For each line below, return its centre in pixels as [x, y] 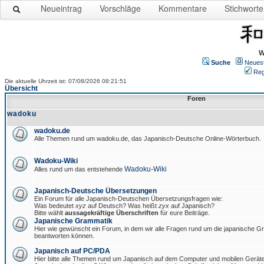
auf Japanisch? [192, 206]
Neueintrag [61, 8]
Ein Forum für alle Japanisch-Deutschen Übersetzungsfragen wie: [128, 199]
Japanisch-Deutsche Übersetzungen [95, 191]
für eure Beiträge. [184, 213]
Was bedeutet [55, 206]
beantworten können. [64, 236]
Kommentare [183, 8]
